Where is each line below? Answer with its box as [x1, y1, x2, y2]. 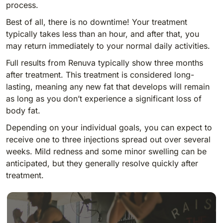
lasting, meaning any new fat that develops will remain [6, 81, 210, 92]
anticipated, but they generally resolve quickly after [6, 158, 198, 168]
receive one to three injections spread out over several [6, 134, 211, 144]
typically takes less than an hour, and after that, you [6, 28, 199, 39]
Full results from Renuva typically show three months [6, 57, 203, 68]
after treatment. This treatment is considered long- [6, 69, 194, 80]
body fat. [6, 105, 40, 115]
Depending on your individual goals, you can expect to [6, 122, 212, 132]
